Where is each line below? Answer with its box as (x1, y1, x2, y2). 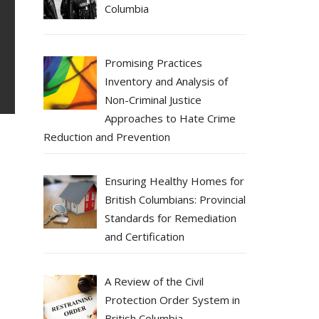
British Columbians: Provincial (105, 192, 246, 207)
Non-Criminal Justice (105, 92, 202, 107)
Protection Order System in (105, 292, 241, 307)
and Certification (105, 229, 185, 244)
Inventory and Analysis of (105, 73, 229, 88)
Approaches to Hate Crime (105, 110, 236, 125)
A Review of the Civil (105, 273, 204, 288)
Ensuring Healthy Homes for (105, 174, 245, 189)
